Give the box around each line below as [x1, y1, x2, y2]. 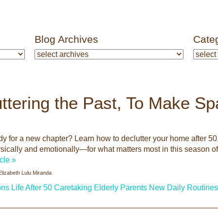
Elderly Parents [94, 183, 147, 192]
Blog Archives [34, 34, 98, 45]
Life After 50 [11, 183, 52, 192]
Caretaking [54, 183, 92, 192]
